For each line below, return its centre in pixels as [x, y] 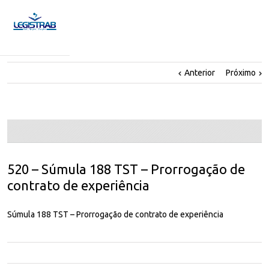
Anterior [200, 72]
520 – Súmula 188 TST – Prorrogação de [126, 169]
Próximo [241, 72]
